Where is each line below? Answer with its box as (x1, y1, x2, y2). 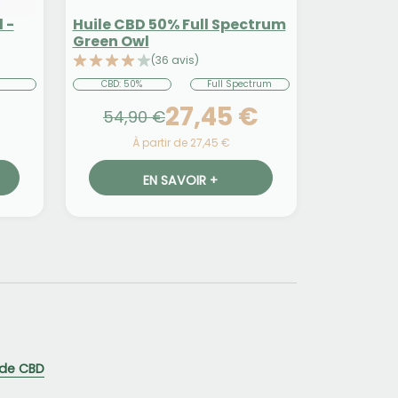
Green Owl (72, 30, 149, 52)
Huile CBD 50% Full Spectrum (72, 13, 286, 35)
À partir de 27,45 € (131, 134, 230, 150)
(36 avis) (150, 52, 199, 68)
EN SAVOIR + (143, 171, 219, 189)
